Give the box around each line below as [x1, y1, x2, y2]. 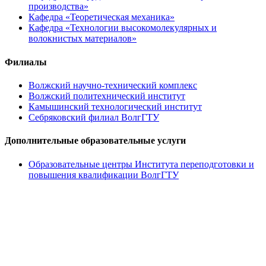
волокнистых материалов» [28, 33, 137, 44]
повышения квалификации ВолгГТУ [28, 169, 179, 180]
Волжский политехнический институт [28, 91, 185, 101]
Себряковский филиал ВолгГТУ [28, 112, 159, 122]
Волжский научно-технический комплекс [28, 80, 197, 90]
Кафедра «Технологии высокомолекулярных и [28, 23, 217, 33]
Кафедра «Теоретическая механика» [28, 12, 175, 23]
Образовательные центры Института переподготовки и [28, 159, 254, 169]
